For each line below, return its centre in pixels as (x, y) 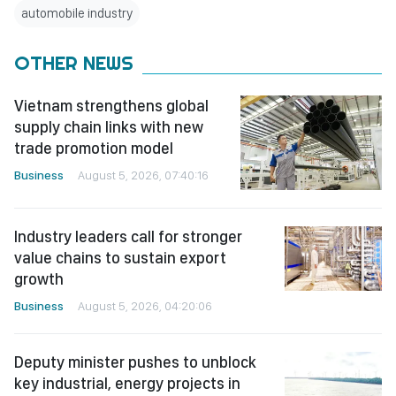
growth (39, 278)
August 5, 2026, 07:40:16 (143, 175)
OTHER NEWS (74, 63)
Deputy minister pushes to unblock (135, 362)
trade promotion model (94, 148)
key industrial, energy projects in (127, 383)
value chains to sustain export (120, 257)
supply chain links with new (109, 127)
